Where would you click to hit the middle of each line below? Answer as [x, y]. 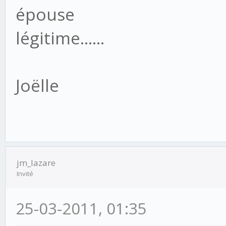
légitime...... [60, 38]
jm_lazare [36, 163]
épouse [45, 14]
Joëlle [37, 86]
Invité [25, 174]
